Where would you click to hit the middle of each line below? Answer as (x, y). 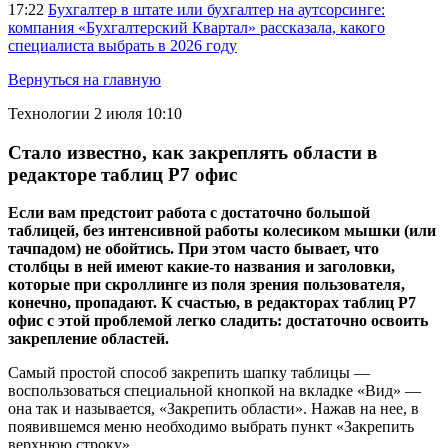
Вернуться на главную (84, 79)
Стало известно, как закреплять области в (192, 152)
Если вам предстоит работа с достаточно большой (189, 213)
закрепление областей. (88, 339)
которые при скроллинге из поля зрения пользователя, (206, 285)
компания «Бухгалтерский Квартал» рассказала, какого (196, 27)
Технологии (49, 113)
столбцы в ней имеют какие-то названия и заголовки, (201, 267)
